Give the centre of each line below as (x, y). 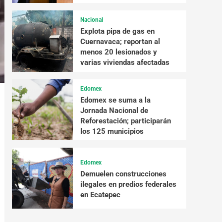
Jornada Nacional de (114, 110)
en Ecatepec (100, 194)
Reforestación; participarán (125, 121)
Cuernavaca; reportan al (120, 42)
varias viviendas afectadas (125, 63)
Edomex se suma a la (115, 100)
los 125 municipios (112, 131)
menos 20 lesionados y (118, 52)
